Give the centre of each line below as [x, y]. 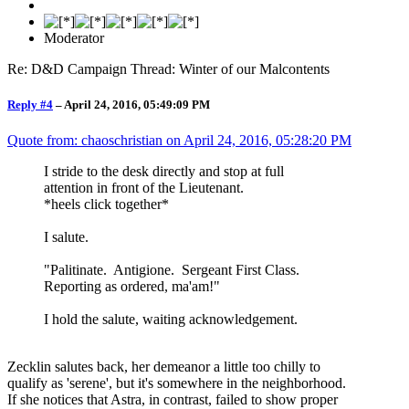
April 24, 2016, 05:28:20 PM [267, 141]
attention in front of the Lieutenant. [146, 188]
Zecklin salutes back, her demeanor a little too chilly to [164, 367]
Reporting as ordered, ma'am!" [132, 287]
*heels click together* [106, 204]
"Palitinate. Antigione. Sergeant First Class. [173, 270]
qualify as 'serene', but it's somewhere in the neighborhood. [178, 383]
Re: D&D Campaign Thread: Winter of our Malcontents [168, 68]
